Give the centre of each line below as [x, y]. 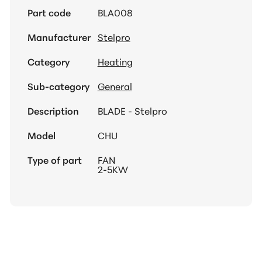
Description [53, 111]
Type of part [54, 160]
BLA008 [115, 12]
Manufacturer [59, 37]
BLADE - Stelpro [132, 111]
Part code [49, 12]
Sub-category [58, 86]
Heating [115, 61]
